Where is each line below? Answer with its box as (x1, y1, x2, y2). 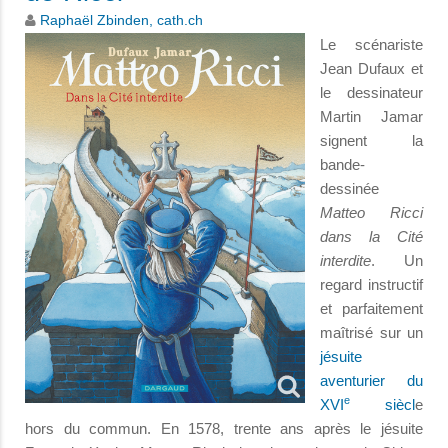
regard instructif (320, 275, 423, 293)
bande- (320, 155, 365, 173)
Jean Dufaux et (320, 59, 423, 77)
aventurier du (320, 371, 423, 389)
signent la (320, 131, 423, 149)
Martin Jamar (320, 107, 423, 125)
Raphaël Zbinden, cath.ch (40, 12, 203, 28)
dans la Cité (320, 227, 423, 245)
